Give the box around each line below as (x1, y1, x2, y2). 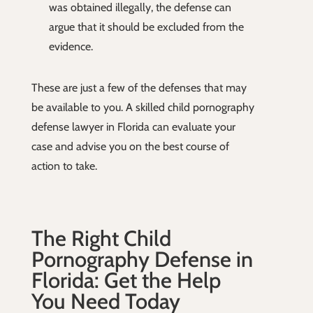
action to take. (31, 159, 97, 173)
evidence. (48, 40, 93, 54)
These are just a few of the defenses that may (31, 81, 247, 95)
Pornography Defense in (31, 246, 253, 273)
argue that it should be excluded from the (48, 20, 244, 34)
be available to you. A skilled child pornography (31, 101, 254, 115)
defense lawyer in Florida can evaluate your (31, 120, 235, 134)
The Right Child (31, 225, 171, 252)
